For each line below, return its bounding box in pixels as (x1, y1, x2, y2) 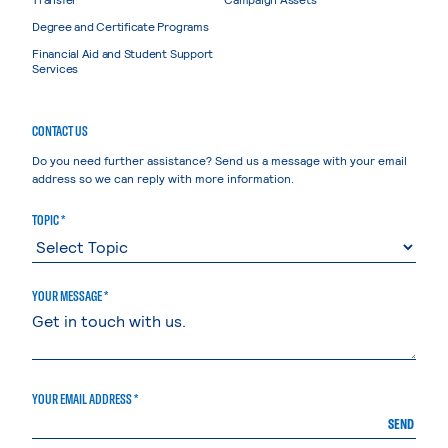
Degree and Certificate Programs (32, 18, 209, 33)
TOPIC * (32, 210, 65, 229)
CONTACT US (32, 121, 88, 140)
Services (32, 60, 79, 75)
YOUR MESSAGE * (32, 286, 108, 305)
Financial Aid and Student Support (32, 45, 214, 60)
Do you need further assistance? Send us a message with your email (32, 152, 407, 167)
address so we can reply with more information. (32, 170, 294, 185)
